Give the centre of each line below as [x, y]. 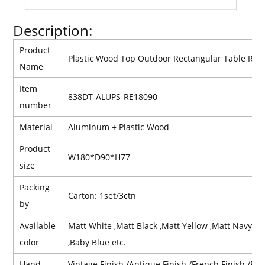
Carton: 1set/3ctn [102, 196]
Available [38, 226]
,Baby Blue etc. [97, 243]
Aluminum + [94, 127]
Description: [53, 31]
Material [36, 127]
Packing [35, 188]
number [36, 105]
